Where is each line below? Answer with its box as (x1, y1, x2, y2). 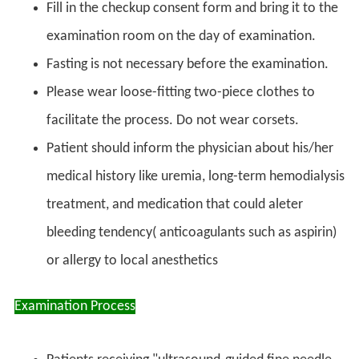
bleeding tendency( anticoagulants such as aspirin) (46, 224, 337, 240)
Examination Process (14, 298, 135, 314)
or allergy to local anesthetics (46, 252, 218, 268)
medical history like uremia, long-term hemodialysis (46, 168, 345, 184)
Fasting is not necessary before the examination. (46, 56, 329, 72)
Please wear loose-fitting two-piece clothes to (46, 84, 315, 100)
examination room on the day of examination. (46, 28, 316, 44)
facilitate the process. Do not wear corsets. (46, 112, 299, 128)
